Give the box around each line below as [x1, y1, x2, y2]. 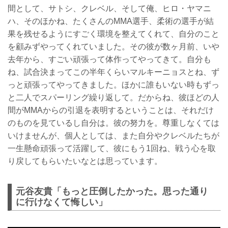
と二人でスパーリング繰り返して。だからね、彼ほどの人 [8, 93, 219, 102]
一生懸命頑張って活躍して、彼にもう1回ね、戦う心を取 [8, 144, 216, 153]
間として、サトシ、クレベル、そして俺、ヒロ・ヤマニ [8, 4, 211, 13]
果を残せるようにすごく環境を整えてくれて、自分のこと [8, 30, 219, 39]
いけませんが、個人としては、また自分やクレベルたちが [8, 131, 219, 140]
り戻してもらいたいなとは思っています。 [8, 157, 162, 166]
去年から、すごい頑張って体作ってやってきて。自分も [8, 55, 211, 64]
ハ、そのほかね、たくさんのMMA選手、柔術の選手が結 [8, 17, 214, 26]
